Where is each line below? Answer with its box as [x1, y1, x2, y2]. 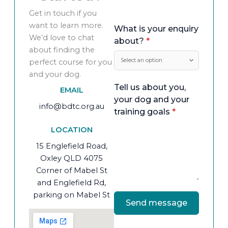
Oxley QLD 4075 [40, 154, 103, 163]
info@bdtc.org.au [39, 102, 104, 111]
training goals [114, 107, 172, 117]
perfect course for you [29, 58, 112, 67]
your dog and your [114, 95, 189, 104]
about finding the [29, 45, 95, 54]
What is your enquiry [114, 24, 198, 34]
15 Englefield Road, [36, 141, 107, 151]
